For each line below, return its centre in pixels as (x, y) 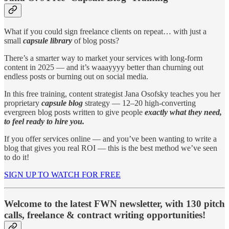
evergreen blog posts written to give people (74, 112)
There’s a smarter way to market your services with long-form (103, 58)
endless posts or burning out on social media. (76, 76)
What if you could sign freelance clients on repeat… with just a (105, 31)
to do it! (17, 157)
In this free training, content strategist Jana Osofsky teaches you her (112, 94)
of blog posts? (96, 40)
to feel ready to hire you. (44, 121)
